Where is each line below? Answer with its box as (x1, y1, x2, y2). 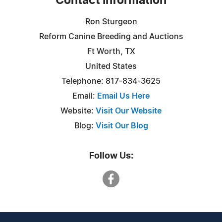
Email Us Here (97, 92, 150, 100)
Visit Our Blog (95, 121, 148, 130)
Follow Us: (89, 151, 133, 161)
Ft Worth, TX (87, 47, 135, 55)
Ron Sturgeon (85, 17, 137, 26)
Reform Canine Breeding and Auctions (39, 32, 183, 41)
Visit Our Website (96, 107, 162, 115)
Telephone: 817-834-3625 (61, 77, 161, 85)
